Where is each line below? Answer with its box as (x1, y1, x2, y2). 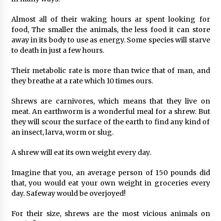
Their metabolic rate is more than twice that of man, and (11, 66, 210, 75)
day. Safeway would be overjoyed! (11, 188, 126, 198)
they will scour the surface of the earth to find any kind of (11, 117, 210, 126)
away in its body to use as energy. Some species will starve (11, 35, 210, 44)
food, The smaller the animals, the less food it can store (11, 25, 210, 34)
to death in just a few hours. (11, 45, 104, 55)
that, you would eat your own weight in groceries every (11, 178, 210, 187)
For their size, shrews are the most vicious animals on (11, 209, 210, 218)
